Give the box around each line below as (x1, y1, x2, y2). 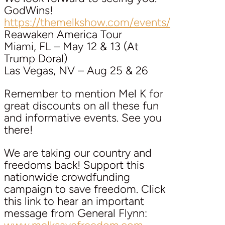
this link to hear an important (4, 194, 144, 208)
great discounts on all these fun (4, 98, 159, 113)
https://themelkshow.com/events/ (4, 15, 170, 29)
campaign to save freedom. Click (4, 182, 165, 196)
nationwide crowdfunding (4, 170, 130, 184)
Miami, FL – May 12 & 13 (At (4, 39, 139, 53)
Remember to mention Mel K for (4, 86, 163, 100)
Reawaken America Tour (4, 27, 122, 41)
